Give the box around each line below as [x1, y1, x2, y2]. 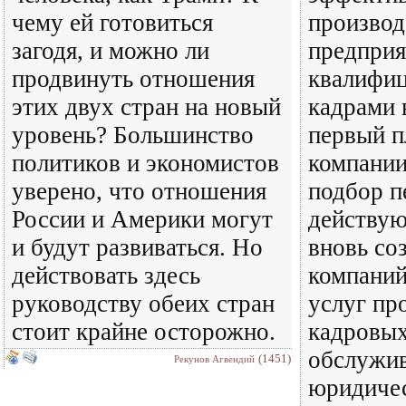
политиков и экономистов [12, 150, 279, 177]
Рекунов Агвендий [174, 353, 255, 364]
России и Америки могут [12, 206, 273, 233]
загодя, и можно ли [12, 37, 209, 64]
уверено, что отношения [12, 178, 266, 205]
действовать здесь [12, 262, 200, 289]
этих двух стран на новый [12, 93, 281, 121]
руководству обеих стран [12, 290, 275, 317]
